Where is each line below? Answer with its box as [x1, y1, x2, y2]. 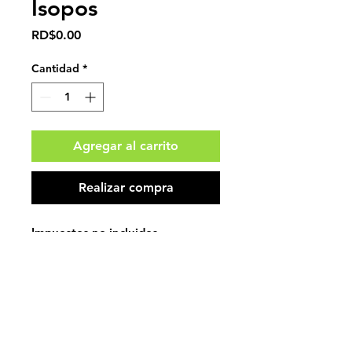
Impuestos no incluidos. [31, 224, 161, 240]
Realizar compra [78, 179, 174, 195]
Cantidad [31, 60, 79, 75]
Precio [80, 26, 117, 42]
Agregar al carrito [73, 137, 178, 153]
